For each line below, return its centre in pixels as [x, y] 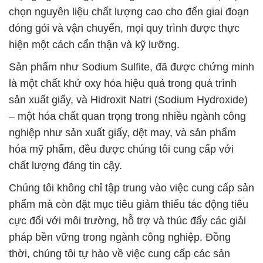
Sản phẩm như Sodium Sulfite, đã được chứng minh [131, 67]
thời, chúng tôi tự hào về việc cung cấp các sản [119, 254]
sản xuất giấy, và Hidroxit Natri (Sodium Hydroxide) [128, 100]
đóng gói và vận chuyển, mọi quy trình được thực [124, 28]
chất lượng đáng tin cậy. [65, 166]
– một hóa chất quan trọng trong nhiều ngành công [127, 117]
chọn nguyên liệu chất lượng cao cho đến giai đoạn [129, 12]
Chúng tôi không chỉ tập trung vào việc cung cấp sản [131, 188]
